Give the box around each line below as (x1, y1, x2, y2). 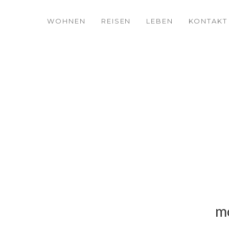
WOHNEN (47, 17, 86, 25)
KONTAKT (189, 17, 227, 25)
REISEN (101, 17, 131, 25)
